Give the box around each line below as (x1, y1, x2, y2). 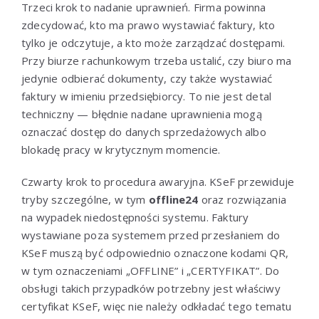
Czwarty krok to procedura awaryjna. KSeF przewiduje (21, 174, 295, 189)
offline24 (148, 192, 199, 206)
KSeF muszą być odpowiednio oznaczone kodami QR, (21, 245, 289, 260)
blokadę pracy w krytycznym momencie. (21, 142, 221, 157)
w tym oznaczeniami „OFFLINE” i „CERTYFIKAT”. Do (21, 263, 280, 278)
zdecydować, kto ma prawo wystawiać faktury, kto (21, 17, 276, 32)
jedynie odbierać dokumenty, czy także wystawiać (21, 70, 273, 85)
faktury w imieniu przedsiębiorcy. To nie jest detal (21, 88, 272, 103)
